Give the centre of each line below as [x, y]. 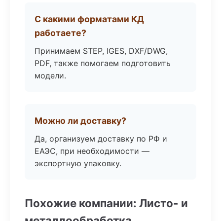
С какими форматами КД [89, 19]
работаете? [60, 33]
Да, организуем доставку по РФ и [101, 139]
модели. [50, 75]
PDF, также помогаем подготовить [103, 63]
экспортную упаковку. [78, 163]
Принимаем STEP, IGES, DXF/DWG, [101, 51]
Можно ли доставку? [80, 121]
